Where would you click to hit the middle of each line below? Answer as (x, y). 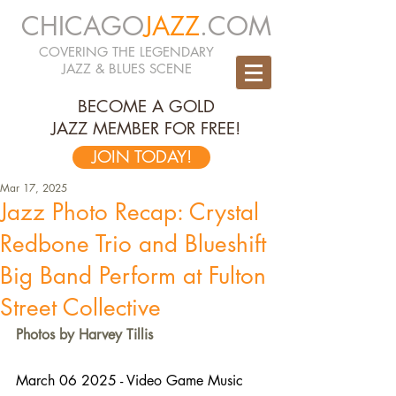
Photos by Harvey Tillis (84, 335)
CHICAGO (82, 26)
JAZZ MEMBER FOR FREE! (146, 129)
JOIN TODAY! (141, 157)
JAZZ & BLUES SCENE (126, 69)
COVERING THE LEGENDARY (126, 52)
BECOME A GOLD (146, 107)
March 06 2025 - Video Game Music (132, 381)
